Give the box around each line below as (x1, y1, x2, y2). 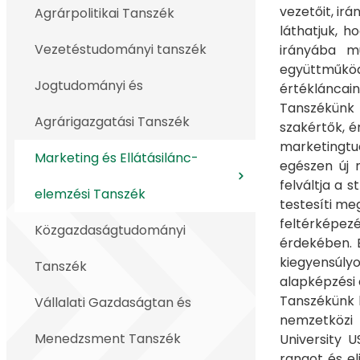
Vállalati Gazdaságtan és (35, 293, 191, 312)
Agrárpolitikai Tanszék (35, 4, 174, 22)
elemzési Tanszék (35, 185, 145, 203)
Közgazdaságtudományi (35, 221, 186, 239)
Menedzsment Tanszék (35, 329, 181, 348)
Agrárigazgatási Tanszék (35, 112, 190, 131)
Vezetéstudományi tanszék (35, 40, 207, 59)
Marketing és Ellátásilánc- (35, 149, 198, 167)
